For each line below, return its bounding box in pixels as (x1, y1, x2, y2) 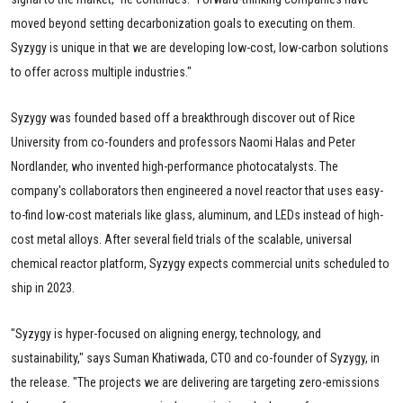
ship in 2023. (11, 280, 75, 295)
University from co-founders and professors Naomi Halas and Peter (11, 134, 355, 149)
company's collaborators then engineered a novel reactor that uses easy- (11, 183, 383, 198)
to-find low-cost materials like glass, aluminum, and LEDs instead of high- (11, 207, 383, 222)
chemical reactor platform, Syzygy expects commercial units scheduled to (11, 255, 390, 271)
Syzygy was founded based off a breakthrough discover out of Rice (11, 110, 355, 125)
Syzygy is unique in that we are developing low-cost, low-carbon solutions (11, 40, 389, 55)
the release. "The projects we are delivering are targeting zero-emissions (11, 374, 380, 390)
